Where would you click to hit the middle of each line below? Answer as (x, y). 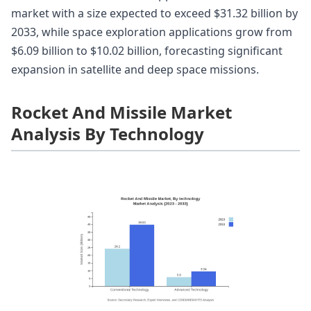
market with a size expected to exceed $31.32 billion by (154, 13)
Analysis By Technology (108, 133)
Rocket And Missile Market (121, 112)
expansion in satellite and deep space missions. (135, 69)
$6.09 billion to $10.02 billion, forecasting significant (147, 50)
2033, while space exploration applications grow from (152, 32)
